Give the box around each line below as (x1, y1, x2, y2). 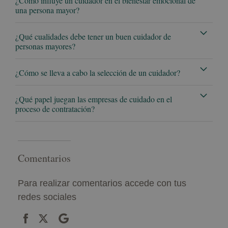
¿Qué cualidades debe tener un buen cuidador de (15, 31, 171, 42)
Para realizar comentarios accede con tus (18, 178, 186, 189)
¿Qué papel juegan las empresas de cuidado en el (15, 94, 172, 105)
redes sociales (18, 192, 76, 203)
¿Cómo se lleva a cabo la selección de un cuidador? (15, 67, 180, 78)
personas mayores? (15, 41, 75, 52)
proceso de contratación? (15, 103, 95, 115)
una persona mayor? (15, 5, 79, 16)
